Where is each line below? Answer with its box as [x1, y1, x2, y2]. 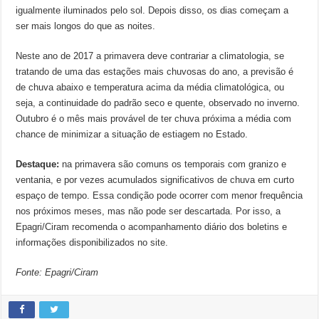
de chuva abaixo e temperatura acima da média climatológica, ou [16, 82, 285, 93]
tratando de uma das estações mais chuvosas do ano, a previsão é [16, 66, 294, 77]
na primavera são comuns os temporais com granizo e [62, 159, 287, 169]
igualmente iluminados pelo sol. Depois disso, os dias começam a [16, 5, 289, 16]
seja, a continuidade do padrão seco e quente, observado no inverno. [16, 98, 300, 108]
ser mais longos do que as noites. [16, 21, 156, 31]
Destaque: [16, 159, 63, 169]
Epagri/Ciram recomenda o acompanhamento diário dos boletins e [16, 221, 288, 232]
